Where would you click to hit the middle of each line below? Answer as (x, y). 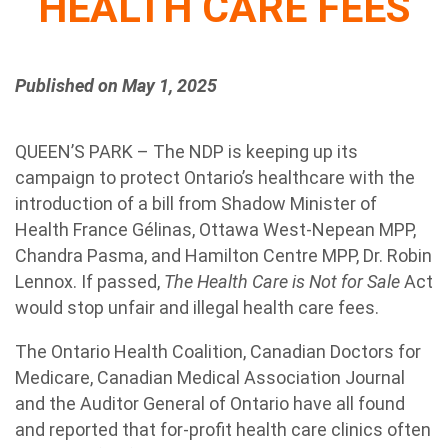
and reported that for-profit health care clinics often (223, 429)
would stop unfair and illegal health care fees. (197, 307)
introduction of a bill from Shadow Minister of (196, 203)
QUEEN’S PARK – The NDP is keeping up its (186, 151)
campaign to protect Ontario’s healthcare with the (215, 177)
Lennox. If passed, (89, 281)
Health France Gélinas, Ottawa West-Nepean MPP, (215, 229)
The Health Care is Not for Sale (282, 281)
